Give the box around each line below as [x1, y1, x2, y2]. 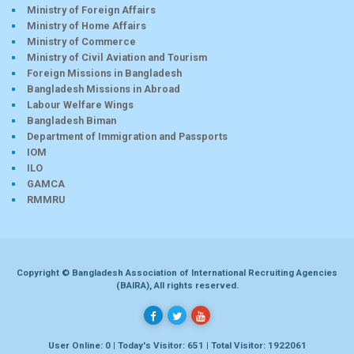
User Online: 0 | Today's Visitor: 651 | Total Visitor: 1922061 [47, 339, 307, 351]
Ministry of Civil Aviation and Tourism [27, 51, 207, 63]
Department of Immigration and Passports [27, 130, 228, 142]
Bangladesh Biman [27, 114, 116, 126]
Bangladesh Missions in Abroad [27, 82, 180, 95]
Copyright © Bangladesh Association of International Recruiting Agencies [17, 266, 337, 278]
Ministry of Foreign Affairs [27, 3, 156, 16]
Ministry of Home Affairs [27, 19, 146, 32]
